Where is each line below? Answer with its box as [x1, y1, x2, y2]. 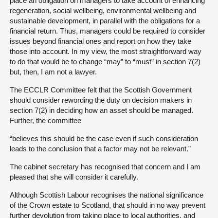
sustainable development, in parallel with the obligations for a [10, 16, 200, 25]
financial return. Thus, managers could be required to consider [10, 26, 205, 35]
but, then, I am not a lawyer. [10, 67, 97, 76]
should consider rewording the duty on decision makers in [10, 95, 192, 104]
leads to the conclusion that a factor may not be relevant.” [10, 144, 191, 153]
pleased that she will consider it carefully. [10, 172, 138, 181]
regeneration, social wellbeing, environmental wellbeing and [10, 6, 196, 15]
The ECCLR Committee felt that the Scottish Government [10, 85, 192, 94]
